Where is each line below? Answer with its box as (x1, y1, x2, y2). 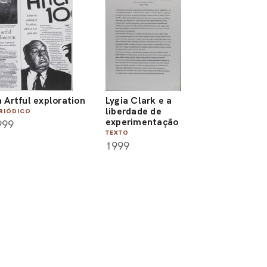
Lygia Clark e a (105, 94, 172, 107)
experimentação (105, 116, 179, 129)
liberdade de (105, 105, 162, 118)
